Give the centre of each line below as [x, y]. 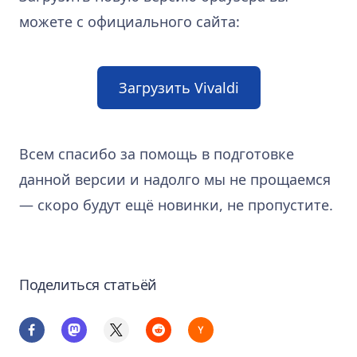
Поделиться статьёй [88, 284]
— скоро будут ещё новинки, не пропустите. [176, 204]
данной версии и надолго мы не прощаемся [175, 179]
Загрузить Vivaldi [178, 87]
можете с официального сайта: [129, 21]
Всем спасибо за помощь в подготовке [157, 153]
